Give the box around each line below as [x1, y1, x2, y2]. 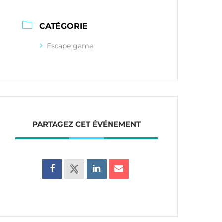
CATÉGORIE [39, 21, 88, 31]
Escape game [47, 41, 94, 50]
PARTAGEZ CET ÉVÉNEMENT [32, 119, 141, 129]
